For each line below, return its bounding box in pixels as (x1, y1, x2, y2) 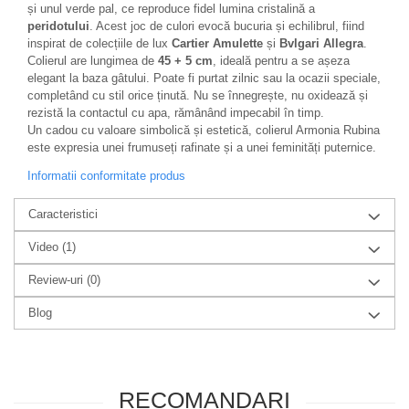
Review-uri (28, 273, 87, 288)
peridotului (27, 19, 89, 34)
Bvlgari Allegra (279, 37, 363, 51)
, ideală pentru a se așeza (213, 54, 350, 68)
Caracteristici (28, 207, 98, 222)
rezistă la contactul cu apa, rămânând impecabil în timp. (27, 106, 324, 121)
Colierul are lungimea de (27, 54, 158, 68)
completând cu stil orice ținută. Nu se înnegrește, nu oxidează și (27, 89, 368, 103)
